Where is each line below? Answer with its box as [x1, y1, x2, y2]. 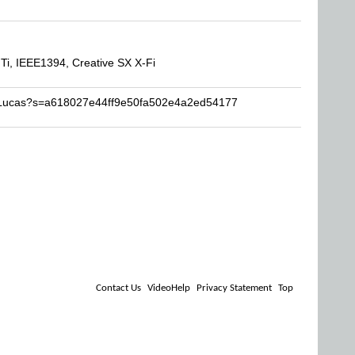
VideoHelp [147, 283, 190, 293]
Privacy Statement [197, 283, 272, 293]
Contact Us [96, 283, 141, 293]
